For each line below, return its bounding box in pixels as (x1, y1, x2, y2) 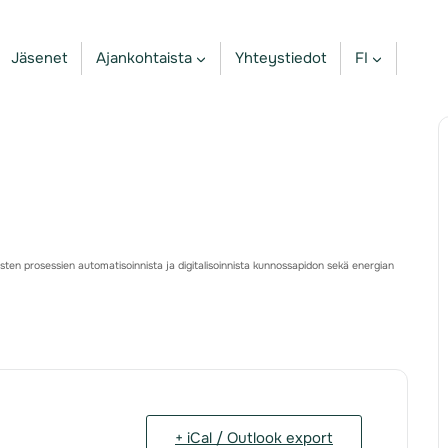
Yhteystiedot (234, 48, 327, 68)
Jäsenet (10, 48, 68, 68)
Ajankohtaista (95, 48, 192, 68)
